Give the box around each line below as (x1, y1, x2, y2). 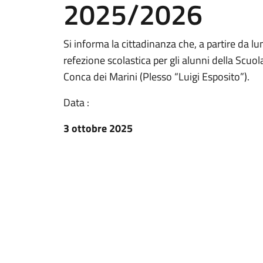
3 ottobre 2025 (63, 120, 133, 136)
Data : (63, 95, 89, 110)
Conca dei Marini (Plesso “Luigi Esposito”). (63, 69, 249, 85)
